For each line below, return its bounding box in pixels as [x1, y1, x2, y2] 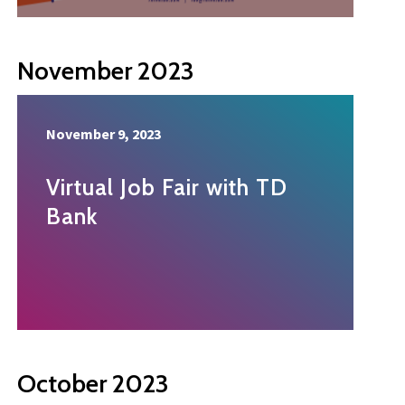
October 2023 [17, 368, 169, 400]
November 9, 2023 [46, 125, 161, 144]
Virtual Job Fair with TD [46, 174, 287, 202]
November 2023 [17, 55, 194, 87]
